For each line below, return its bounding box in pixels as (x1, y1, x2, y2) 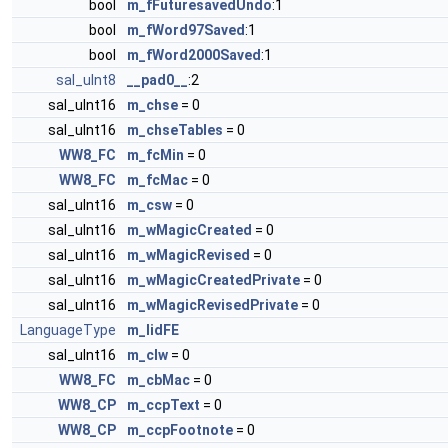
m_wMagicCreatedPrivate (127, 272, 300, 288)
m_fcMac (127, 172, 188, 188)
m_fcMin (127, 147, 184, 163)
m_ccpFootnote (127, 422, 233, 438)
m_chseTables (127, 122, 223, 138)
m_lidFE (127, 322, 179, 338)
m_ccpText (127, 397, 200, 413)
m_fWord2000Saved (127, 47, 261, 63)
